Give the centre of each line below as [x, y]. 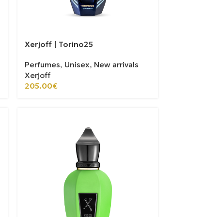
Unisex [77, 65]
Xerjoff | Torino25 [59, 44]
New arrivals [116, 65]
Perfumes [43, 65]
